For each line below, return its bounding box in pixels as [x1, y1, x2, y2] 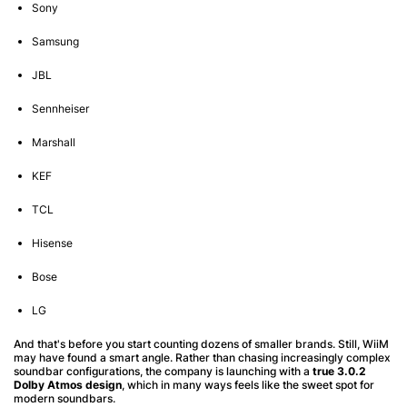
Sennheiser [32, 101, 89, 115]
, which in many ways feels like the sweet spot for [122, 377, 374, 392]
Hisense [32, 235, 73, 250]
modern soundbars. [14, 391, 115, 405]
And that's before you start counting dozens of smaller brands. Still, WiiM [14, 336, 389, 351]
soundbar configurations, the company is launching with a [14, 363, 313, 378]
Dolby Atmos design [14, 377, 122, 392]
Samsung [32, 34, 79, 48]
